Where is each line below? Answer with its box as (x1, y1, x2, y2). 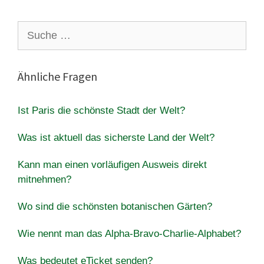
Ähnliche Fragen (18, 68, 97, 84)
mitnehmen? (18, 173, 71, 185)
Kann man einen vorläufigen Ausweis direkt (18, 159, 207, 170)
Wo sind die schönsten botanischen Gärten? (18, 200, 212, 212)
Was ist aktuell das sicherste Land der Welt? (18, 131, 214, 143)
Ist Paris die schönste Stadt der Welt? (18, 104, 185, 116)
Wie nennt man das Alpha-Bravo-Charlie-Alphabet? (18, 227, 241, 239)
